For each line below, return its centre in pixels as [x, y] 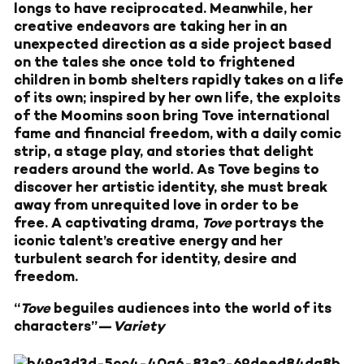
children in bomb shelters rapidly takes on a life [179, 80]
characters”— [63, 326]
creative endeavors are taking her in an [150, 26]
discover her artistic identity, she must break [171, 187]
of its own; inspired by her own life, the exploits [177, 98]
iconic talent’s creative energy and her [148, 241]
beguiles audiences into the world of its [191, 308]
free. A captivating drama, [108, 223]
